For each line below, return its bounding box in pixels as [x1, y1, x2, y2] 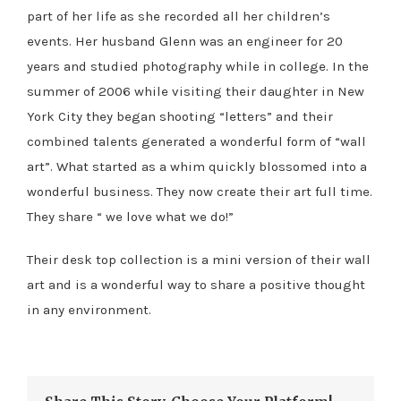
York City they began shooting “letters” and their [27, 107, 333, 124]
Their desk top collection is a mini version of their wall [27, 251, 371, 268]
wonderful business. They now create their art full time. [27, 183, 372, 200]
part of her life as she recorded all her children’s [27, 7, 330, 24]
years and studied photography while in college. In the [27, 57, 369, 74]
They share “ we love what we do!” [27, 208, 234, 225]
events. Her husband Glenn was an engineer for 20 [27, 32, 343, 49]
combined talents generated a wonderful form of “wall [27, 132, 366, 149]
